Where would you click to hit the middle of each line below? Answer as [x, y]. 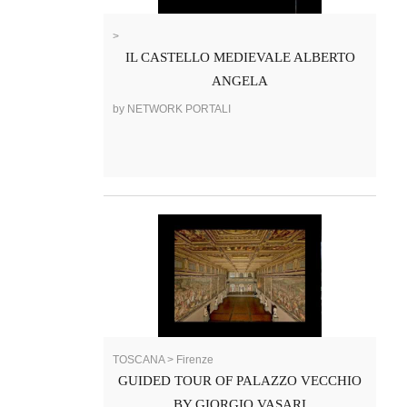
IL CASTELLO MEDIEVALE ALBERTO [240, 58]
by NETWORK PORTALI [172, 109]
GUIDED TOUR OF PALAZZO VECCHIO [240, 381]
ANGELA [240, 81]
